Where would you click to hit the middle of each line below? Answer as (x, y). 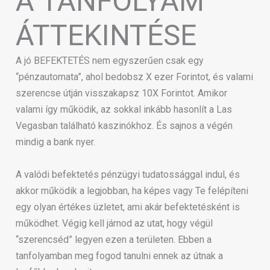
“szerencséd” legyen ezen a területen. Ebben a (114, 239)
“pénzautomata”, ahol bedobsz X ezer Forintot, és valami (134, 77)
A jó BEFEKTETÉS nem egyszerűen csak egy (110, 60)
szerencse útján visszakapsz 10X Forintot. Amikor (121, 93)
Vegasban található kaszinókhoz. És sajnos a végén (124, 125)
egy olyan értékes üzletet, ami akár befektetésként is (128, 207)
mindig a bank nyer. (55, 142)
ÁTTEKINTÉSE (106, 35)
